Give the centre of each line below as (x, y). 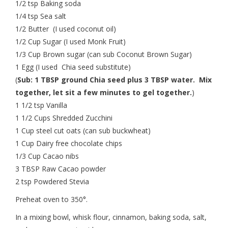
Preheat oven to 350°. (51, 199)
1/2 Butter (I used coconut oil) (66, 29)
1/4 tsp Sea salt (41, 16)
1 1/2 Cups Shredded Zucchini (64, 118)
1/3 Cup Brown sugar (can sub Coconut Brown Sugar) (104, 54)
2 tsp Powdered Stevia (52, 182)
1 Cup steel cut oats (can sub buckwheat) (83, 131)
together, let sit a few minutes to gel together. (104, 93)
